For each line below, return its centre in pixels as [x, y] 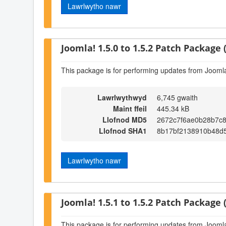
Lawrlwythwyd [122, 98]
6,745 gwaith [177, 98]
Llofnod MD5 [125, 120]
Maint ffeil [130, 109]
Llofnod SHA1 [123, 131]
